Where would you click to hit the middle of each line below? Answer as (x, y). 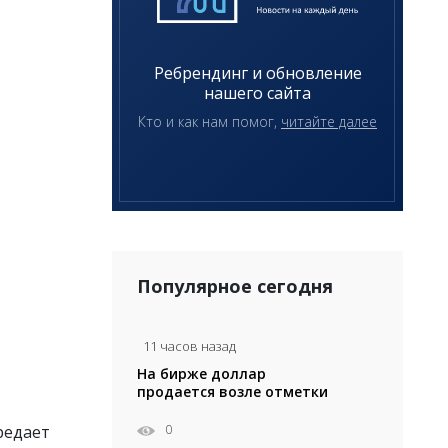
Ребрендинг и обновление (257, 73)
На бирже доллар (201, 374)
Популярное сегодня (235, 286)
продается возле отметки (232, 392)
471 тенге (171, 410)
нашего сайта (257, 93)
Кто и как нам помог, (209, 122)
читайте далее (329, 122)
